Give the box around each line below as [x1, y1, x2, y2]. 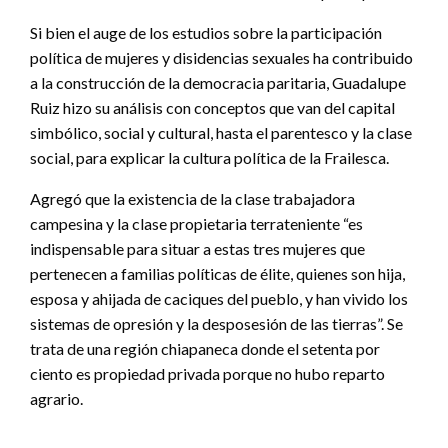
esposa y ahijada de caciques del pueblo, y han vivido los [30, 288, 408, 308]
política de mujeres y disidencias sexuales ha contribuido [30, 47, 413, 67]
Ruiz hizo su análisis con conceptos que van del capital [30, 97, 395, 117]
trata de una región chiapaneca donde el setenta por [30, 338, 380, 358]
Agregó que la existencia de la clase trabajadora [30, 188, 355, 208]
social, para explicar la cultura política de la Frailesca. [30, 147, 389, 167]
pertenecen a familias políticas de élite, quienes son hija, [30, 263, 405, 283]
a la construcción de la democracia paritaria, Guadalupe [30, 72, 406, 92]
